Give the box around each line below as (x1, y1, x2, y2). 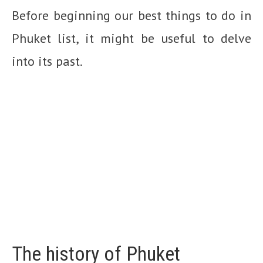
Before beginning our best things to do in (12, 6, 251, 23)
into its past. (12, 52, 83, 69)
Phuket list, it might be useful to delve (12, 29, 251, 46)
